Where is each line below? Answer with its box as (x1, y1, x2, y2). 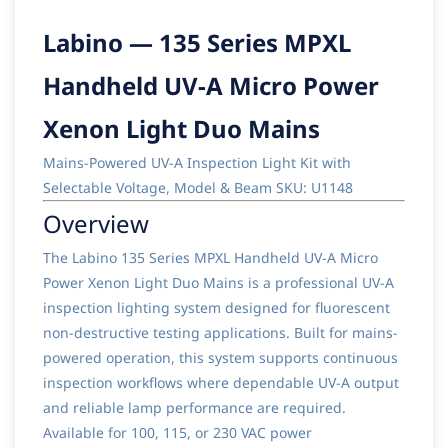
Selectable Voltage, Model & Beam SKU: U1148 (43, 178, 353, 198)
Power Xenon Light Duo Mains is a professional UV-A (43, 273, 394, 293)
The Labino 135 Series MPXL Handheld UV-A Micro (43, 248, 378, 268)
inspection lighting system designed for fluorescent (43, 298, 390, 318)
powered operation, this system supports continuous (43, 348, 398, 368)
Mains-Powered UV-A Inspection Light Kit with (43, 153, 351, 173)
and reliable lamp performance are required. (43, 398, 346, 418)
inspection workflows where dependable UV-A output (43, 373, 399, 393)
